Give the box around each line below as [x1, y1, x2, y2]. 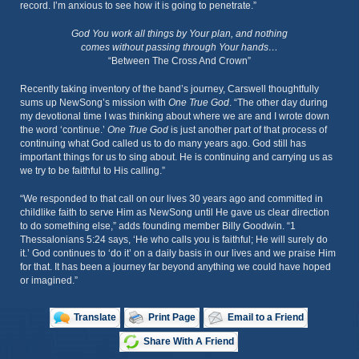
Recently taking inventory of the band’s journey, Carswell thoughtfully [20, 83, 319, 95]
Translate [74, 312, 116, 323]
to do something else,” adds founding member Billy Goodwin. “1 [20, 220, 296, 232]
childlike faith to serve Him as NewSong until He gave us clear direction [20, 207, 329, 218]
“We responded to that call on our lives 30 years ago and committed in [20, 193, 323, 204]
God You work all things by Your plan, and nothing [71, 28, 288, 39]
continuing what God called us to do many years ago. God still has [20, 138, 306, 149]
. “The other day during [229, 97, 328, 108]
